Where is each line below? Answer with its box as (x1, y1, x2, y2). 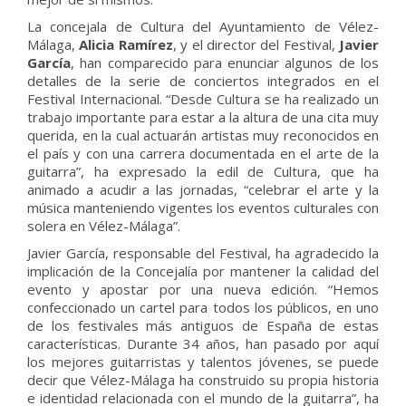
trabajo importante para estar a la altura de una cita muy (27, 108, 379, 126)
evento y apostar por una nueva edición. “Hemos (27, 280, 379, 298)
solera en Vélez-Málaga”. (27, 217, 180, 235)
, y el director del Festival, (172, 35, 339, 53)
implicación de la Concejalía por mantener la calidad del (27, 262, 379, 280)
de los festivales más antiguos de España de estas (27, 316, 379, 334)
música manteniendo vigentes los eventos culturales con (27, 198, 379, 217)
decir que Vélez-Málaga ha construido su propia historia (27, 371, 379, 389)
